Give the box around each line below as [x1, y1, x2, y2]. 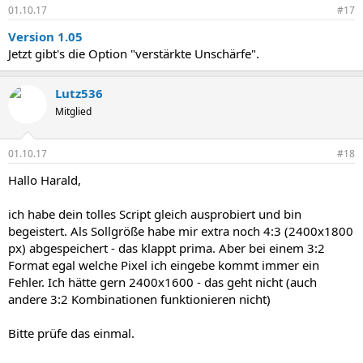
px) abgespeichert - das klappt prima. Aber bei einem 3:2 [8, 239, 325, 256]
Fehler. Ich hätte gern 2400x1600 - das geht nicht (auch [8, 273, 317, 290]
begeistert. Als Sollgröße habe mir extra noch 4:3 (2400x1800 [8, 222, 353, 239]
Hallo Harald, [8, 171, 81, 188]
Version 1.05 [8, 28, 83, 45]
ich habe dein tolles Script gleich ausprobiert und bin [8, 205, 301, 222]
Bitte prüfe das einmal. [8, 324, 135, 341]
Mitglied [55, 105, 92, 119]
